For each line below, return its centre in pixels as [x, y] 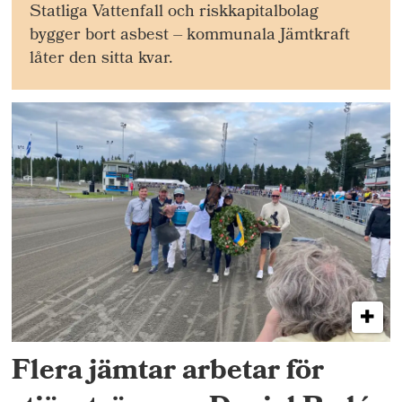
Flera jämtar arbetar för [168, 373]
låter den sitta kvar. [102, 60]
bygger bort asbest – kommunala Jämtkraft [190, 37]
